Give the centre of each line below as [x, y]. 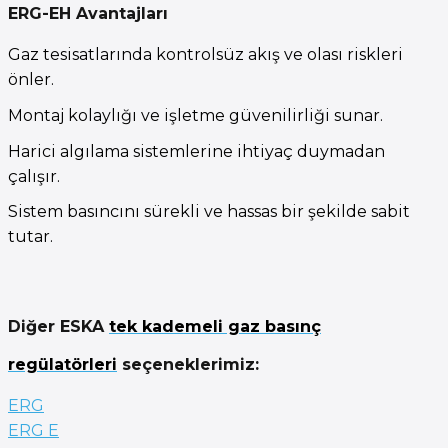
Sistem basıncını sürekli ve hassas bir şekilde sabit [209, 212]
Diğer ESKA [58, 326]
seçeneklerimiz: [188, 364]
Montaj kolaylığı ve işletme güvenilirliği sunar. [195, 115]
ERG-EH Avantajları [88, 14]
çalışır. [34, 176]
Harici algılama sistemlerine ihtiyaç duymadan [196, 151]
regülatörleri [62, 364]
